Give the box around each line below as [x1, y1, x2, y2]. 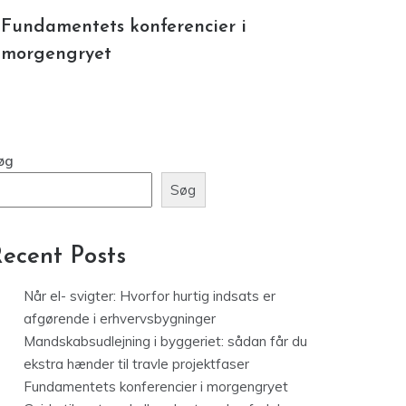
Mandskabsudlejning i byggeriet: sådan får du [24, 334, 307, 353]
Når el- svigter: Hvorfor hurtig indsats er [24, 289, 275, 307]
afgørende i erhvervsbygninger [24, 312, 216, 330]
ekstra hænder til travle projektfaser [24, 357, 249, 375]
